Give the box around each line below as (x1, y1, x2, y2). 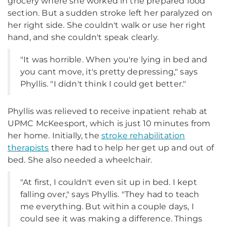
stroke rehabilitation (101, 131, 185, 140)
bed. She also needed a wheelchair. (8, 155, 153, 165)
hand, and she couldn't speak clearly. (8, 32, 159, 42)
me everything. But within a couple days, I (20, 202, 194, 211)
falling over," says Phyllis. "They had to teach (20, 190, 200, 199)
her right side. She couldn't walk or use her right (8, 20, 206, 30)
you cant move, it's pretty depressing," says (20, 67, 198, 77)
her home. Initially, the (8, 131, 102, 140)
